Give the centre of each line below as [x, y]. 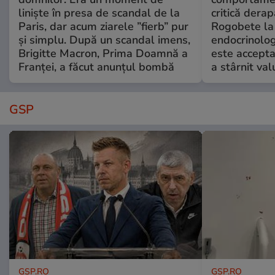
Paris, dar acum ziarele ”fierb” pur [103, 27]
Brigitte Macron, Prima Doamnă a [103, 54]
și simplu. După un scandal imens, [104, 40]
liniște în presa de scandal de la [99, 13]
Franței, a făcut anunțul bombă [96, 67]
